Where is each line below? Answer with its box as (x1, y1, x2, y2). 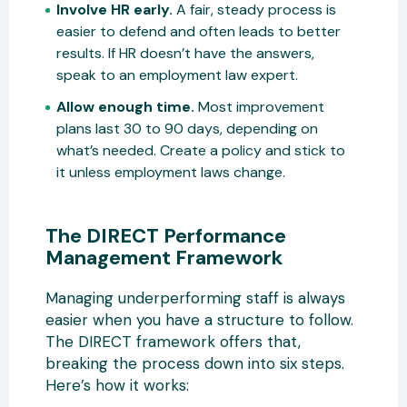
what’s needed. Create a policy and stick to (56, 140, 345, 160)
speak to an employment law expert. (56, 65, 298, 84)
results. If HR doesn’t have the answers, (56, 43, 314, 63)
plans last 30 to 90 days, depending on (56, 118, 318, 138)
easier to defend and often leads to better (56, 21, 341, 41)
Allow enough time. (56, 96, 194, 116)
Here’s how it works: (45, 374, 189, 395)
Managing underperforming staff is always (45, 287, 345, 308)
